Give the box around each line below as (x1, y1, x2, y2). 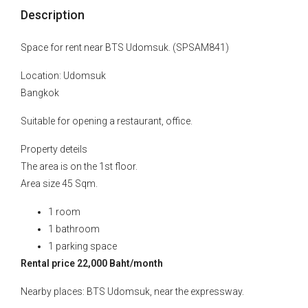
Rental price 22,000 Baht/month (21, 258, 163, 269)
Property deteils (21, 144, 87, 155)
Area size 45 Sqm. (21, 178, 98, 189)
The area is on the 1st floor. (21, 161, 137, 172)
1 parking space (48, 241, 117, 252)
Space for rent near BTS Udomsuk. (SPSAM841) (21, 42, 229, 53)
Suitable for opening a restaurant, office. (21, 115, 192, 126)
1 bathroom (48, 223, 100, 234)
